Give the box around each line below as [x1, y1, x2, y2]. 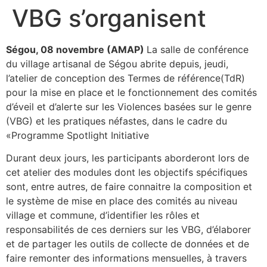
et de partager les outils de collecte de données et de [6, 237, 249, 250]
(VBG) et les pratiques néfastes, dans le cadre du [6, 114, 227, 127]
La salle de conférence [147, 43, 249, 55]
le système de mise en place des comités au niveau [6, 194, 237, 207]
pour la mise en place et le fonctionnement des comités [6, 86, 257, 98]
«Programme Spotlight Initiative [6, 129, 149, 141]
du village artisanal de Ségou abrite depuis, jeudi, [6, 57, 228, 70]
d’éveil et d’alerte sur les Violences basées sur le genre [6, 100, 252, 113]
